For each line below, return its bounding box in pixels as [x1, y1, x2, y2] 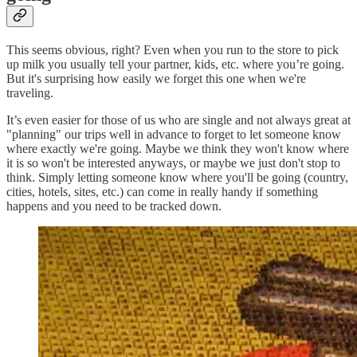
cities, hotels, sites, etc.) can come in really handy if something [6, 184, 318, 198]
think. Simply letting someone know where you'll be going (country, [6, 170, 348, 184]
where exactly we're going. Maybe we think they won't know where [6, 141, 349, 155]
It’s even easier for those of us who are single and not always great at [6, 112, 351, 127]
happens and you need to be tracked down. [6, 198, 222, 213]
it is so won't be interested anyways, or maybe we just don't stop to [6, 155, 340, 170]
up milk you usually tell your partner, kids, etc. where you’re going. [6, 57, 344, 71]
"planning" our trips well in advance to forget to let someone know [6, 127, 341, 141]
